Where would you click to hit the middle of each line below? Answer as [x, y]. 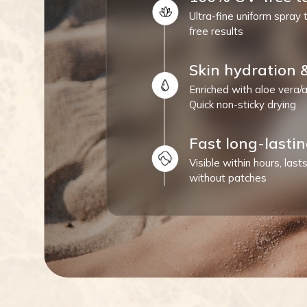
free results [217, 32]
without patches [228, 178]
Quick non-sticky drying [243, 105]
